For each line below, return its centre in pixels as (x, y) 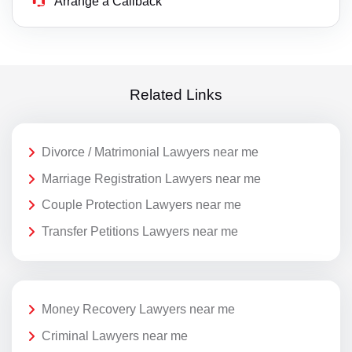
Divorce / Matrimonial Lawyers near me (150, 152)
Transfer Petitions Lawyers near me (140, 231)
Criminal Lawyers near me (115, 335)
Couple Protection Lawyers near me (141, 205)
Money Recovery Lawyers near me (138, 310)
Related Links (176, 94)
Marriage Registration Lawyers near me (151, 178)
